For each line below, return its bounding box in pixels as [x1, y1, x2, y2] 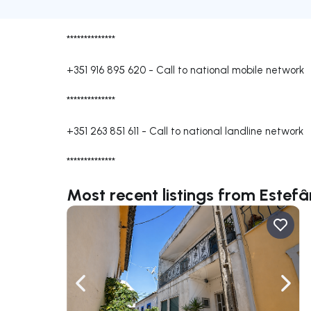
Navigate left [79, 283, 144, 297]
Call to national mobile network [156, 63, 304, 76]
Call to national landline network [149, 124, 303, 137]
